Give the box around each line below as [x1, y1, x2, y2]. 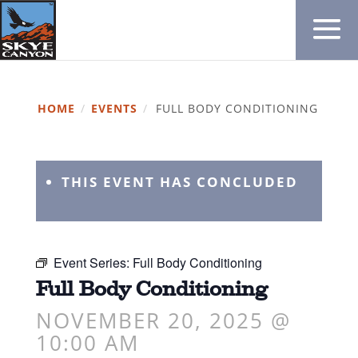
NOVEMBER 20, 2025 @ [35, 306, 291, 335]
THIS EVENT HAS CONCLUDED [61, 173, 298, 191]
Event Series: [53, 253, 133, 272]
